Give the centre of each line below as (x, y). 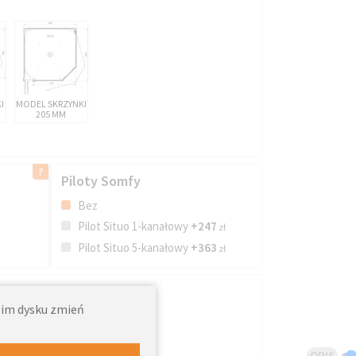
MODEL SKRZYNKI (51, 103)
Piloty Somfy (101, 180)
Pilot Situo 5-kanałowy (133, 247)
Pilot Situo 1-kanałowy (133, 226)
